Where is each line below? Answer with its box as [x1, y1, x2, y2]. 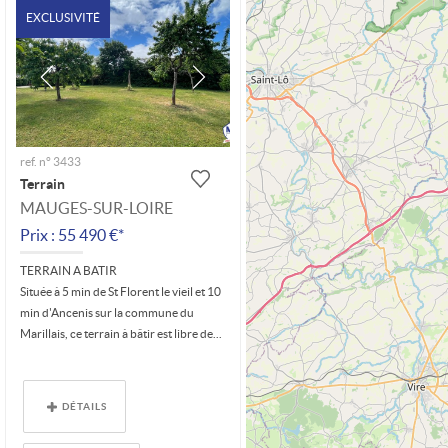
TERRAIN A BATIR [20, 263, 118, 277]
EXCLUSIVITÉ [25, 10, 100, 24]
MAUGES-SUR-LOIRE [20, 199, 174, 218]
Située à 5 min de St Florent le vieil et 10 [20, 284, 222, 298]
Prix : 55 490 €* [20, 226, 125, 245]
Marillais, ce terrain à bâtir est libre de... [20, 326, 223, 340]
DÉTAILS [62, 399, 108, 412]
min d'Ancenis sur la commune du [20, 305, 195, 319]
